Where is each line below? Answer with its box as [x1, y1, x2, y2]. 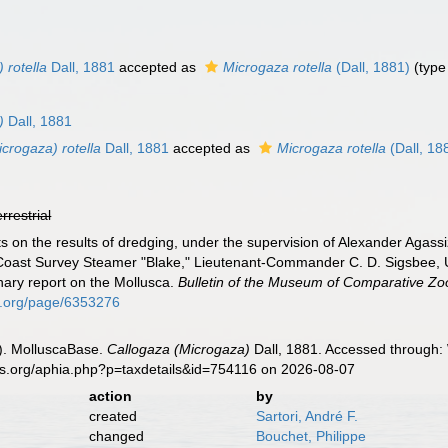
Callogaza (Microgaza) [107, 341, 251, 357]
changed [88, 428, 144, 444]
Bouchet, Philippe [255, 428, 366, 444]
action [88, 388, 132, 404]
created [88, 408, 137, 424]
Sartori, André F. [255, 408, 358, 424]
